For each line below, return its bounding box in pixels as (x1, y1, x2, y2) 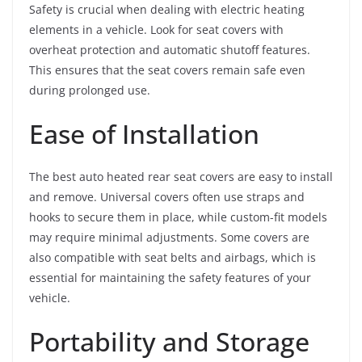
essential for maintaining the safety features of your (29, 270, 311, 285)
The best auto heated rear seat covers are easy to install (29, 169, 333, 184)
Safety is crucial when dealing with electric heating (29, 2, 305, 17)
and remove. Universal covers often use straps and (29, 189, 305, 204)
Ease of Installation (29, 116, 259, 151)
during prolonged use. (29, 82, 150, 98)
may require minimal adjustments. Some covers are (29, 229, 309, 245)
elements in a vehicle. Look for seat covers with (29, 22, 284, 37)
